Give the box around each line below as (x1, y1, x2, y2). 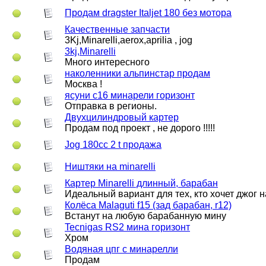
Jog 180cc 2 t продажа (65, 140, 161, 150)
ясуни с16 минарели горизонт (65, 90, 195, 100)
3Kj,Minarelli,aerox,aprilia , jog (65, 35, 192, 45)
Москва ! (65, 79, 102, 89)
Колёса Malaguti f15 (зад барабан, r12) (65, 200, 232, 210)
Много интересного (65, 57, 150, 67)
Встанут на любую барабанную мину (65, 211, 226, 221)
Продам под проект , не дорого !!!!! (65, 123, 215, 133)
